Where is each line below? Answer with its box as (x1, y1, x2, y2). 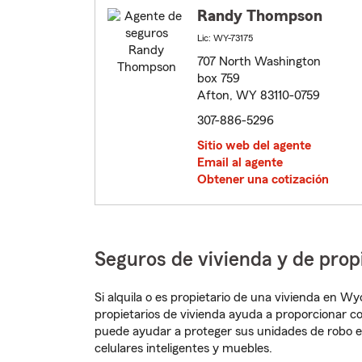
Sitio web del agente (197, 139, 311, 153)
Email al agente (197, 156, 283, 170)
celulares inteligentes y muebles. (95, 342, 272, 356)
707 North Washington (197, 55, 321, 69)
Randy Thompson (197, 8, 322, 25)
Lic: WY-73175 (197, 33, 253, 44)
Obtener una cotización (197, 173, 329, 187)
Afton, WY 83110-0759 (197, 89, 320, 103)
